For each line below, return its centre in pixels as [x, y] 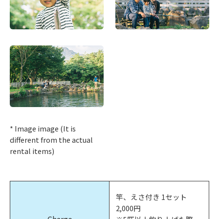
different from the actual [51, 140]
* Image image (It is [43, 129]
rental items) [32, 151]
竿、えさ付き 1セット [152, 197]
